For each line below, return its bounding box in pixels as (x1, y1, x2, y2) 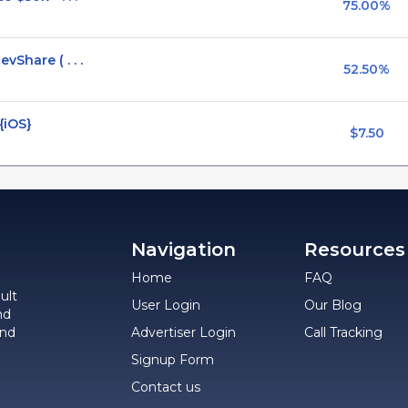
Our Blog (304, 296, 362, 313)
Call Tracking (304, 323, 382, 341)
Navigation (131, 238, 236, 260)
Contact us (131, 378, 200, 395)
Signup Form (131, 351, 214, 368)
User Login (131, 296, 200, 313)
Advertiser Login (131, 323, 236, 341)
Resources (304, 238, 405, 260)
